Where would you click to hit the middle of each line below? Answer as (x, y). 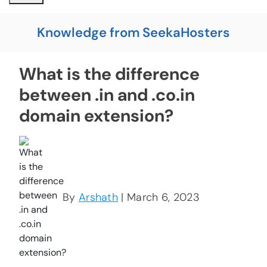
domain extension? (96, 116)
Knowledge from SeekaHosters (133, 33)
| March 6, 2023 (159, 198)
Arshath (98, 198)
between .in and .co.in (107, 95)
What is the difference (109, 74)
